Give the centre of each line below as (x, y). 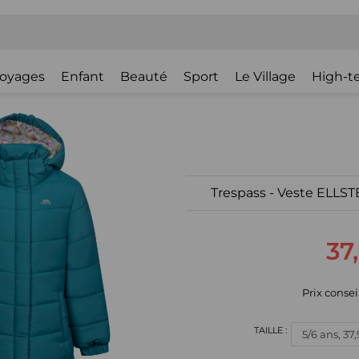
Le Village (265, 77)
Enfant (83, 77)
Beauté (144, 77)
